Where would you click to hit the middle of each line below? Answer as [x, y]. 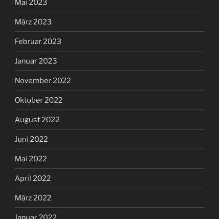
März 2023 [33, 22]
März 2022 [33, 198]
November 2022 [43, 80]
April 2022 [33, 178]
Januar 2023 [36, 61]
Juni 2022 [31, 139]
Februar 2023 [38, 41]
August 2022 [37, 120]
